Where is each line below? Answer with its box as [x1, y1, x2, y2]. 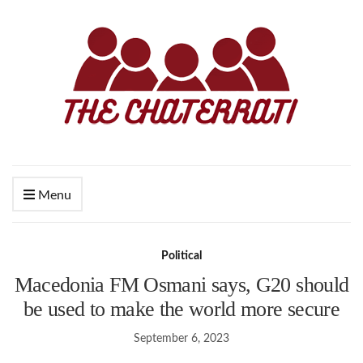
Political [161, 250, 202, 262]
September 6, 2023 [134, 333, 229, 344]
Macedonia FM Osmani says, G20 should [14, 273, 349, 297]
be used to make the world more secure [23, 297, 340, 321]
